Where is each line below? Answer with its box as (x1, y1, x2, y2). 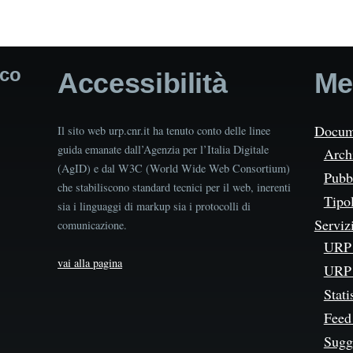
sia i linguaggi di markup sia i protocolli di (58, 199, 251, 214)
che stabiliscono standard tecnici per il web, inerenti (58, 180, 292, 195)
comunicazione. (58, 217, 128, 233)
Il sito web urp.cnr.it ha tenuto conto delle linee (58, 123, 271, 139)
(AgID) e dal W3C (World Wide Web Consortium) (58, 161, 291, 176)
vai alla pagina (58, 255, 123, 271)
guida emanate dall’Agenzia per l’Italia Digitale (58, 142, 269, 158)
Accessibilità (58, 67, 228, 100)
